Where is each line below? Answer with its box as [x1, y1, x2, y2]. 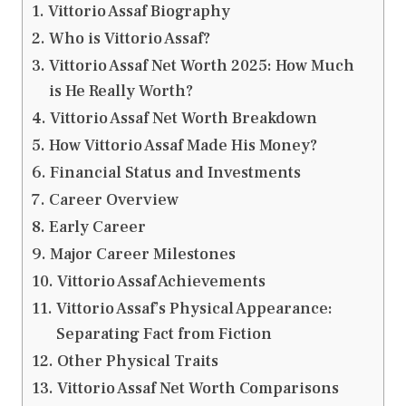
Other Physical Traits [56, 350, 218, 372]
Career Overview [48, 188, 179, 210]
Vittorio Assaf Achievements [56, 270, 266, 292]
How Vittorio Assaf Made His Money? [48, 134, 317, 156]
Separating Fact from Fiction [55, 323, 272, 344]
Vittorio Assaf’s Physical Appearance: [55, 297, 333, 319]
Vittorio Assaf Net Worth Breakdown [49, 107, 317, 129]
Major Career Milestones [49, 243, 236, 265]
